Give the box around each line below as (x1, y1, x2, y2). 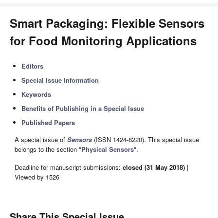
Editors (21, 61, 44, 71)
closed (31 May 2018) (123, 162, 185, 172)
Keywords (21, 90, 52, 99)
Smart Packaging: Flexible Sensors (10, 15, 204, 31)
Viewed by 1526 (15, 172, 59, 182)
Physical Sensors (81, 145, 134, 154)
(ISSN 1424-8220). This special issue (92, 135, 199, 145)
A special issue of (15, 135, 67, 145)
